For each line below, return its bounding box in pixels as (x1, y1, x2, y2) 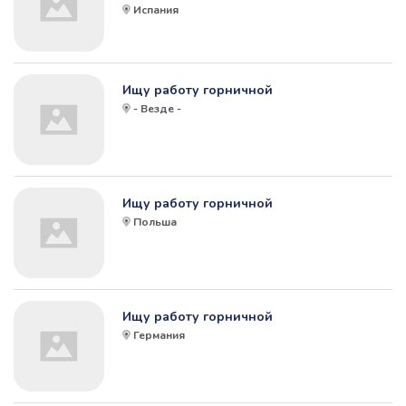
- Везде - (133, 101, 181, 117)
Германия (133, 328, 185, 343)
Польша (133, 215, 177, 230)
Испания (133, 3, 179, 18)
